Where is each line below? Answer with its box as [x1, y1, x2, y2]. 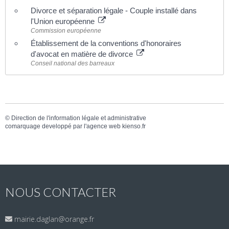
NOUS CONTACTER [5, 185, 116, 200]
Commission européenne [31, 27, 101, 34]
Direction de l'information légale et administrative [11, 114, 146, 122]
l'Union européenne [31, 16, 97, 26]
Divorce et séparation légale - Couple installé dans [31, 6, 197, 15]
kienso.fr [122, 122, 146, 130]
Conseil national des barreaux [31, 59, 114, 67]
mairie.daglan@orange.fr [14, 214, 94, 224]
